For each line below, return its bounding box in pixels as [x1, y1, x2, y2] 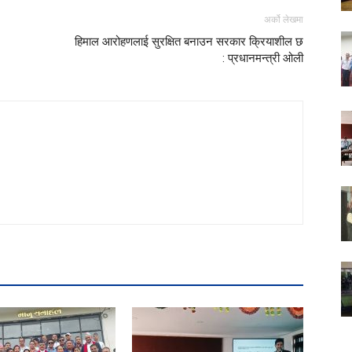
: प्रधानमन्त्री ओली [222, 51, 303, 66]
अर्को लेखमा [264, 14, 303, 26]
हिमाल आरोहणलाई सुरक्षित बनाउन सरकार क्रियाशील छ [71, 35, 303, 49]
